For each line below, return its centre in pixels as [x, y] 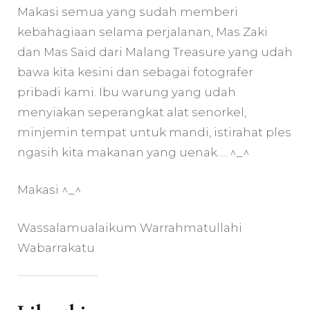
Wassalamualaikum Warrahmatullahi [130, 227]
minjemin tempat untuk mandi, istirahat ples [154, 132]
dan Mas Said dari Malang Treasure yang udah [155, 52]
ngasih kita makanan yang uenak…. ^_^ [134, 152]
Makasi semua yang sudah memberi [128, 11]
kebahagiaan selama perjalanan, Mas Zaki [143, 31]
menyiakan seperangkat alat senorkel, [132, 112]
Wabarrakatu [56, 247]
